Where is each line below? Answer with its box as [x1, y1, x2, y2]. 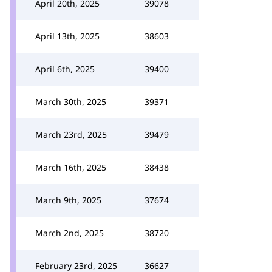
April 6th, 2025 [35, 63, 95, 75]
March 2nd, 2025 [35, 227, 104, 239]
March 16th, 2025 [35, 161, 106, 173]
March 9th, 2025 [35, 194, 101, 206]
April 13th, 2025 [35, 30, 100, 42]
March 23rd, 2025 [35, 129, 107, 140]
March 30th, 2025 [35, 96, 106, 107]
